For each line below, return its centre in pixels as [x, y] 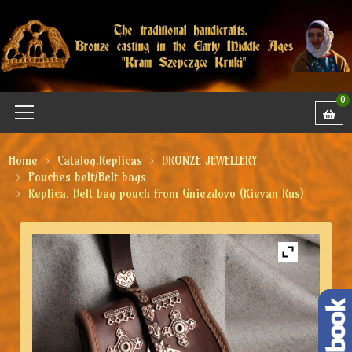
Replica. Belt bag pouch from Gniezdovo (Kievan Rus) [167, 193]
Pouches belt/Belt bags [88, 177]
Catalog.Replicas [100, 160]
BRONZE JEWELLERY [210, 160]
